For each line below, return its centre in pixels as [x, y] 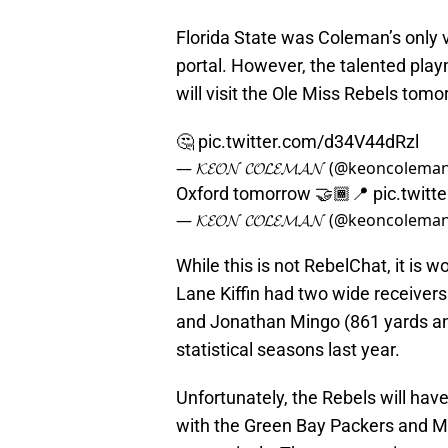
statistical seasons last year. [288, 350]
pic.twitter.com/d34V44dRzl [308, 142]
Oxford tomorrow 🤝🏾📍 [274, 194]
